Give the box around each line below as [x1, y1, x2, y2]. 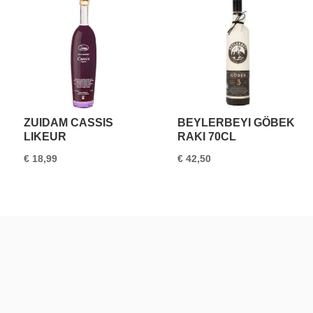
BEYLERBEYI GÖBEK [177, 117, 296, 129]
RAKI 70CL [177, 131, 237, 143]
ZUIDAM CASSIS [23, 117, 113, 129]
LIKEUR [23, 131, 66, 143]
